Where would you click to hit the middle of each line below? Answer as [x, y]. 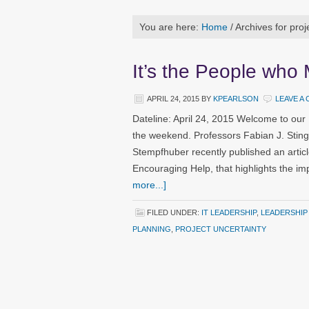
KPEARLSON [236, 99]
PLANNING [152, 229]
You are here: [170, 27]
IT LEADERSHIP [229, 212]
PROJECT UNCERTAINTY [221, 229]
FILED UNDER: [174, 212]
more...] [149, 185]
